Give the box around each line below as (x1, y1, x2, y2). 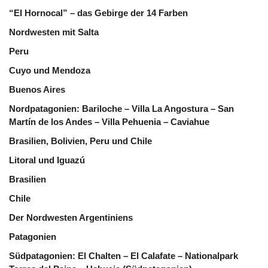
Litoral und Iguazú (9, 155, 85, 165)
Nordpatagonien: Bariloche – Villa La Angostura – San (9, 103, 234, 114)
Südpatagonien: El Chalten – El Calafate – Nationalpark (9, 251, 238, 261)
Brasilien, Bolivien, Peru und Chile (9, 136, 152, 146)
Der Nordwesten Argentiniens (9, 212, 133, 223)
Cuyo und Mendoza (9, 65, 90, 75)
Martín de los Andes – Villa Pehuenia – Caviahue (9, 117, 209, 127)
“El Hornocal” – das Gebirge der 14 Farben (9, 8, 188, 18)
